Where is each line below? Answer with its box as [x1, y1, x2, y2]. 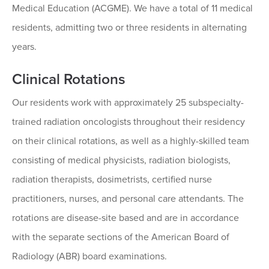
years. [12, 41, 37, 53]
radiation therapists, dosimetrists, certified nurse [12, 174, 212, 186]
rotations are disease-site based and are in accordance [12, 212, 239, 225]
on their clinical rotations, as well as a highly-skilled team [12, 135, 249, 148]
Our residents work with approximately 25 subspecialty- [12, 97, 244, 109]
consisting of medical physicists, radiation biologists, [12, 154, 231, 167]
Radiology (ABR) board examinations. [12, 250, 167, 263]
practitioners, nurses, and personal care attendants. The [12, 193, 244, 205]
